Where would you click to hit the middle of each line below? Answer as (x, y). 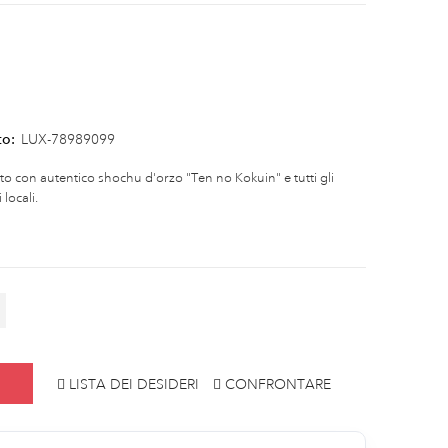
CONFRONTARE (278, 383)
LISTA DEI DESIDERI (134, 383)
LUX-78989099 (68, 139)
